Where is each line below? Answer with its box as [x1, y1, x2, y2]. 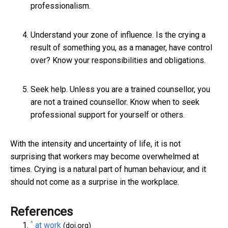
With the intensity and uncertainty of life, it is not [10, 138, 181, 149]
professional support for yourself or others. [31, 109, 185, 120]
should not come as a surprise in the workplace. [10, 177, 179, 187]
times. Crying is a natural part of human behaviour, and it [10, 164, 206, 174]
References [10, 204, 73, 219]
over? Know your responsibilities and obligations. [31, 55, 206, 65]
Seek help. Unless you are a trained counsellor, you [31, 84, 210, 94]
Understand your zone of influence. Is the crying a [31, 30, 206, 40]
